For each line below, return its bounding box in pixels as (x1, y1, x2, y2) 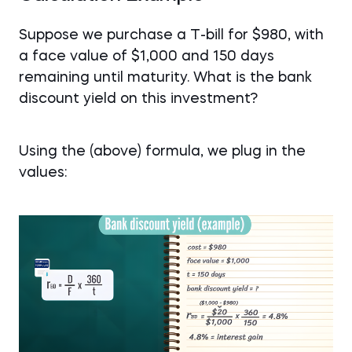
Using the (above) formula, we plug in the (19, 145, 306, 159)
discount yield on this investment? (19, 92, 258, 106)
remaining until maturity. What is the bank (19, 71, 312, 85)
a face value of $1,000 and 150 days (19, 49, 274, 64)
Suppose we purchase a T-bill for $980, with (19, 28, 324, 42)
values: (19, 166, 67, 180)
